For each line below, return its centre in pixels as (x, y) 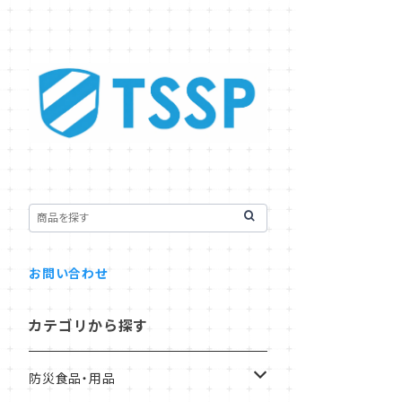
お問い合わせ (68, 273)
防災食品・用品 (72, 378)
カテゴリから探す (88, 325)
